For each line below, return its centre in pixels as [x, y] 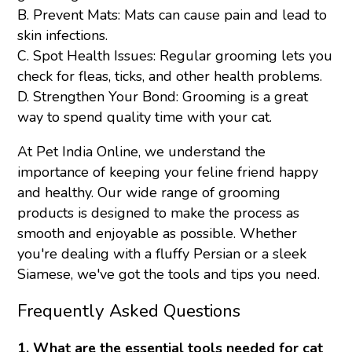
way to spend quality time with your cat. [145, 117]
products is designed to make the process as [159, 213]
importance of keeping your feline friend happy [168, 172]
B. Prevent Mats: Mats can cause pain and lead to [172, 15]
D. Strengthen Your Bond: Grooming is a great [163, 97]
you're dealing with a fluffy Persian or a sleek [162, 254]
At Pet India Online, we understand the [142, 152]
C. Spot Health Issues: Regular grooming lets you [175, 56]
